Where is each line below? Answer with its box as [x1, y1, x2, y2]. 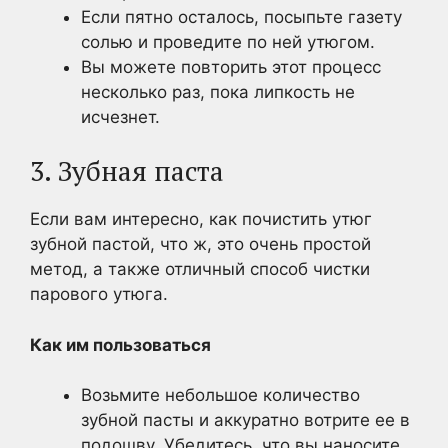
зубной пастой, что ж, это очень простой [30, 234, 371, 254]
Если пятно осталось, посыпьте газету [81, 6, 402, 27]
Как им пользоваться [30, 334, 211, 355]
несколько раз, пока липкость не [81, 81, 355, 102]
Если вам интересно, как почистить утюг [30, 209, 372, 229]
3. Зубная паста [30, 153, 224, 189]
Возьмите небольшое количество [81, 385, 360, 405]
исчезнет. [81, 106, 160, 127]
